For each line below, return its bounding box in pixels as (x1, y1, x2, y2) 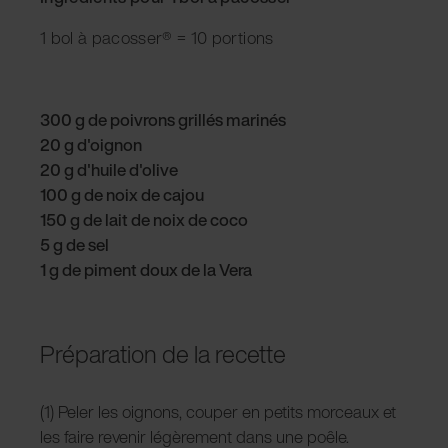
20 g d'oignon (40, 131, 142, 157)
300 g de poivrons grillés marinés (40, 106, 286, 132)
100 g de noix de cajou (40, 181, 204, 207)
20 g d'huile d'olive (40, 156, 181, 182)
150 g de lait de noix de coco (40, 206, 248, 232)
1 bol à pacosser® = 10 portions (40, 24, 274, 50)
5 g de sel (40, 231, 112, 257)
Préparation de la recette (40, 335, 286, 372)
